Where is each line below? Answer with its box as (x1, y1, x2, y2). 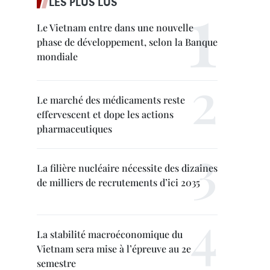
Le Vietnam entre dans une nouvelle (37, 21, 193, 34)
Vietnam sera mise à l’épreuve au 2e (37, 242, 191, 255)
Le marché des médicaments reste (37, 93, 185, 106)
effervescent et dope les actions (37, 108, 174, 121)
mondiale (37, 50, 78, 63)
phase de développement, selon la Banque (37, 36, 218, 48)
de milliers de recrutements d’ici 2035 (37, 176, 200, 189)
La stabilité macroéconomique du (37, 228, 183, 240)
